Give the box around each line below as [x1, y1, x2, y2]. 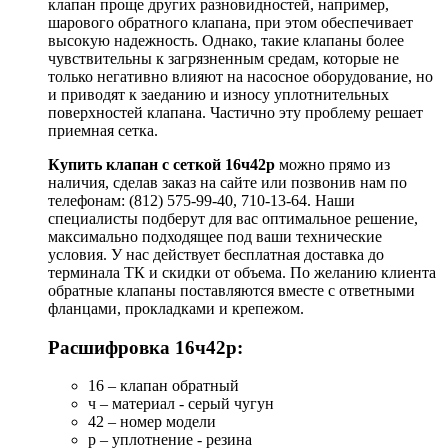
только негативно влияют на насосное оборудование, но [48, 67, 433, 85]
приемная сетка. [48, 121, 158, 139]
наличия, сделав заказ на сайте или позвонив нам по [48, 173, 407, 191]
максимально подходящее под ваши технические [48, 227, 382, 245]
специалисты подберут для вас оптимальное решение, [48, 209, 418, 227]
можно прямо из [279, 155, 390, 173]
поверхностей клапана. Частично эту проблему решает [48, 103, 423, 121]
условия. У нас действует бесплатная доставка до [48, 245, 384, 263]
